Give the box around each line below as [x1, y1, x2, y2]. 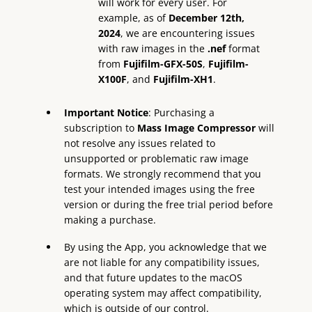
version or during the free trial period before [64, 197, 274, 211]
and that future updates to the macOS [64, 270, 243, 284]
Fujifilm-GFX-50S [123, 56, 203, 70]
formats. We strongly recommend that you [64, 166, 262, 180]
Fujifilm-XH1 [153, 72, 214, 86]
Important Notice [64, 105, 149, 119]
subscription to [64, 120, 138, 134]
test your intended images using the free [64, 182, 256, 196]
